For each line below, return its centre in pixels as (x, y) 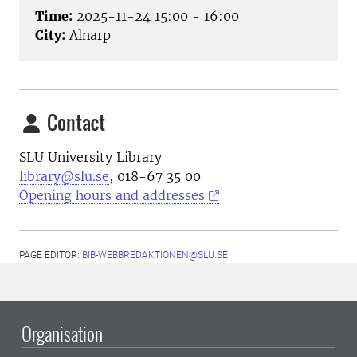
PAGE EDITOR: (51, 255)
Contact (74, 122)
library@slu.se (64, 177)
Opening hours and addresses (112, 196)
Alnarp (88, 35)
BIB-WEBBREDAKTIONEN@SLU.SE (155, 255)
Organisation (62, 333)
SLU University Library (90, 157)
